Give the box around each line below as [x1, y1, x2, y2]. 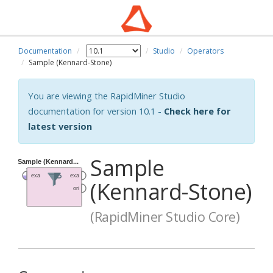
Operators [187, 46, 224, 56]
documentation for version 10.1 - [28, 105, 164, 117]
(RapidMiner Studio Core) [90, 208, 239, 225]
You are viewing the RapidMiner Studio [28, 90, 185, 102]
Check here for [164, 105, 231, 117]
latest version [28, 120, 92, 132]
